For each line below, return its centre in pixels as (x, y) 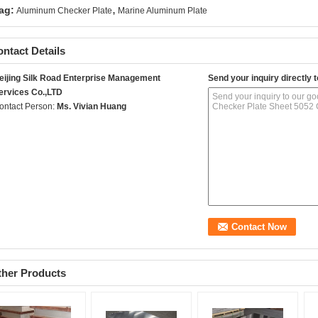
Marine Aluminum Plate (163, 11)
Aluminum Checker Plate (64, 11)
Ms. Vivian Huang (92, 107)
